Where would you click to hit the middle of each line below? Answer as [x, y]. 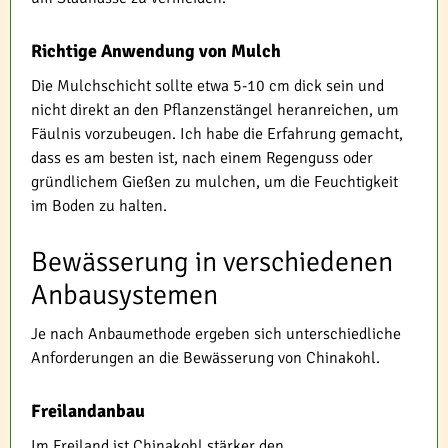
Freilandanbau [88, 410]
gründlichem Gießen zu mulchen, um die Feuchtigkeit [214, 181]
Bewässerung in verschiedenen [212, 261]
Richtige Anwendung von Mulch [156, 50]
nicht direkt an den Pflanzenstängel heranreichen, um [215, 109]
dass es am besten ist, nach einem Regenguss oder [202, 157]
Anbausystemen [124, 294]
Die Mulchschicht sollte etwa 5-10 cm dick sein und [207, 85]
